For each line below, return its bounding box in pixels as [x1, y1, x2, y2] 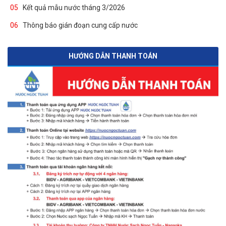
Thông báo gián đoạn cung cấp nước [23, 21, 138, 29]
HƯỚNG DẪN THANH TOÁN [69, 51, 157, 60]
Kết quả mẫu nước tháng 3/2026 [23, 3, 125, 12]
